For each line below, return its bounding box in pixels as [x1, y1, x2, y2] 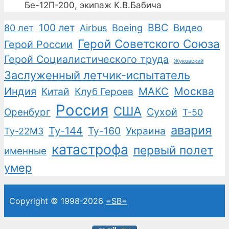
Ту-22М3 [4, 126, 43, 137]
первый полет [133, 143, 213, 158]
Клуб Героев [75, 85, 133, 98]
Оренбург [4, 106, 51, 119]
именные [4, 145, 47, 157]
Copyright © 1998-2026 [9, 196, 106, 207]
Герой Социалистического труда [4, 53, 169, 66]
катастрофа [52, 141, 128, 158]
